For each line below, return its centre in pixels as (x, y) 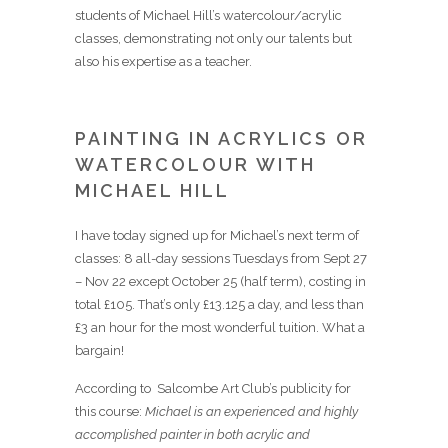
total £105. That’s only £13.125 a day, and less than (219, 304)
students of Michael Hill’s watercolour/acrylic (208, 15)
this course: (110, 411)
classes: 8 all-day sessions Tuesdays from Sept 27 (221, 258)
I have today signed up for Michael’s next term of (217, 235)
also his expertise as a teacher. (163, 61)
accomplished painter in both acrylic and (192, 434)
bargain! (99, 350)
